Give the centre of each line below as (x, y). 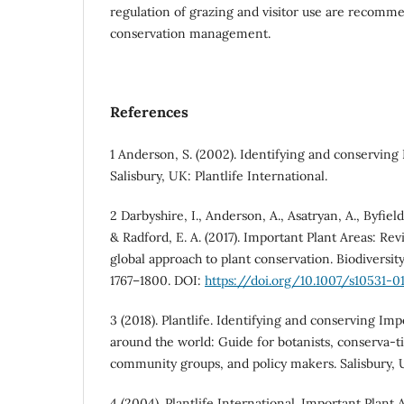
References (149, 112)
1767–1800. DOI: (157, 281)
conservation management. (190, 34)
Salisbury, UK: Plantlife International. (219, 176)
